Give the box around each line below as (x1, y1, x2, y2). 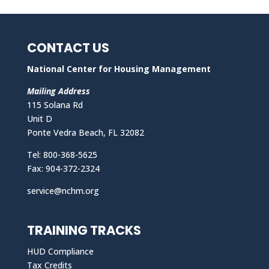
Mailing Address (26, 85, 90, 97)
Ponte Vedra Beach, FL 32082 (26, 127, 144, 138)
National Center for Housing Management (26, 63, 211, 74)
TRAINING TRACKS (26, 222, 141, 240)
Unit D (26, 113, 52, 124)
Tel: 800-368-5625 (26, 149, 97, 160)
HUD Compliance (26, 246, 94, 258)
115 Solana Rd (26, 99, 83, 110)
